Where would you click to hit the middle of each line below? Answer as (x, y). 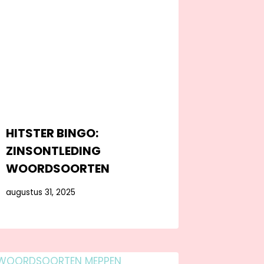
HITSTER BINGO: (52, 133)
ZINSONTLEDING (54, 151)
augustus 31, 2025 (41, 192)
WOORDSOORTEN (58, 169)
